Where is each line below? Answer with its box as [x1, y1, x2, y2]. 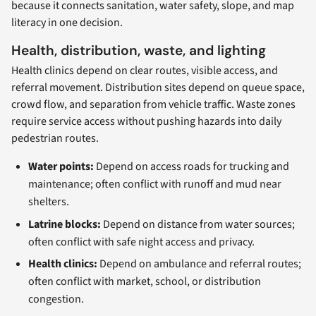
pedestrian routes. [11, 130, 99, 146]
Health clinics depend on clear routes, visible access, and [11, 62, 278, 78]
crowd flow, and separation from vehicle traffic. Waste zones [11, 96, 296, 112]
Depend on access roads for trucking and [94, 158, 289, 174]
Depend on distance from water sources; [101, 216, 295, 232]
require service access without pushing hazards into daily [11, 113, 281, 129]
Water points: [28, 158, 94, 174]
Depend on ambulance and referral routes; [97, 256, 301, 272]
